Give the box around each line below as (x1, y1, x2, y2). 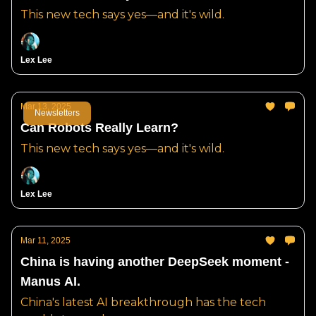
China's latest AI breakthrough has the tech (20, 296, 266, 309)
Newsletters (35, 107, 80, 118)
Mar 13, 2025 (20, 102, 71, 111)
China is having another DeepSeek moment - (20, 255, 289, 269)
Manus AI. (20, 274, 80, 288)
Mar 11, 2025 (20, 236, 71, 245)
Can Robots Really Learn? (20, 121, 178, 135)
